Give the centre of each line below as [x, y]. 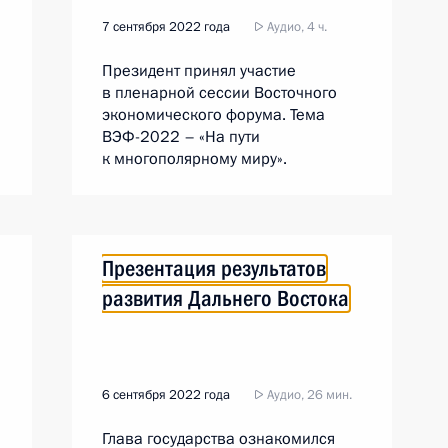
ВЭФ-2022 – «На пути [181, 137]
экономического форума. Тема [213, 115]
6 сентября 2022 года [166, 395]
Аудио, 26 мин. [308, 395]
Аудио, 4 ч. [295, 27]
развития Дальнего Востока [225, 298]
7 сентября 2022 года [166, 27]
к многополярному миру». [194, 159]
